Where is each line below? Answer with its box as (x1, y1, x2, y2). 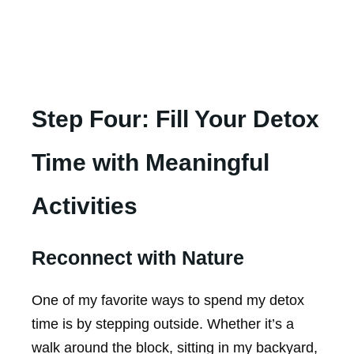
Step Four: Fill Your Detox (32, 105, 319, 132)
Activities (32, 192, 137, 219)
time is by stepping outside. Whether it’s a (32, 315, 294, 332)
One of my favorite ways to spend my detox (32, 292, 304, 308)
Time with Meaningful (32, 149, 269, 175)
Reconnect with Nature (32, 246, 244, 269)
